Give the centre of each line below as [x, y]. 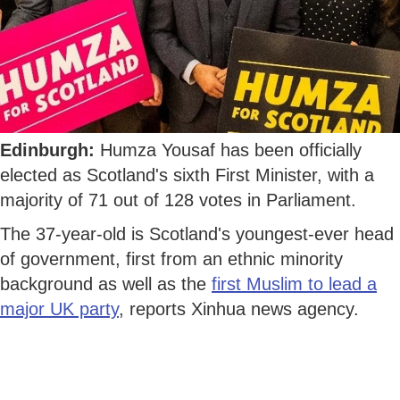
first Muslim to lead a [294, 283]
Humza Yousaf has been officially [228, 150]
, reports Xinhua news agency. [239, 308]
